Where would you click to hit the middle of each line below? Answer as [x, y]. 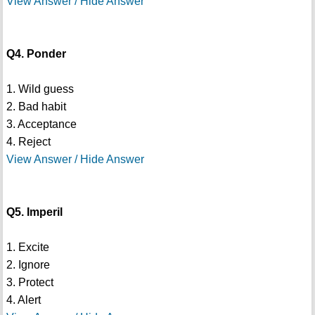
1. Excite [27, 247]
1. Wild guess [40, 89]
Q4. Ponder [36, 54]
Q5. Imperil [34, 212]
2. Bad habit [36, 107]
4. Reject [28, 142]
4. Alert [23, 300]
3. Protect [30, 283]
